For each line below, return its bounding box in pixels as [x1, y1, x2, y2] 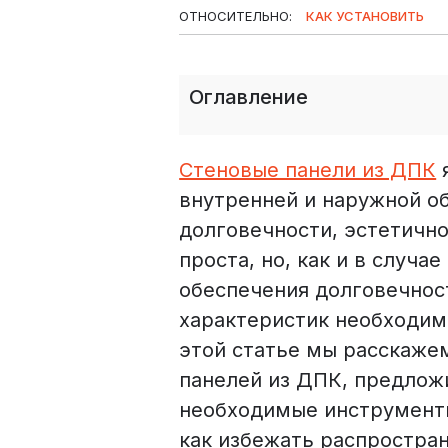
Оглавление [189, 84, 309, 109]
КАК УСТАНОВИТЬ [306, 7, 425, 24]
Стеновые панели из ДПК [179, 157, 437, 182]
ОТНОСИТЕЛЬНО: [179, 7, 297, 24]
